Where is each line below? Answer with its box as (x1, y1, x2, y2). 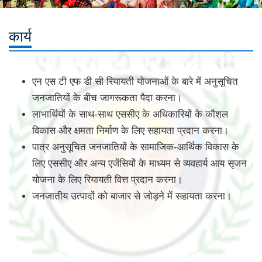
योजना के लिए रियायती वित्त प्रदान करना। (32, 174, 182, 185)
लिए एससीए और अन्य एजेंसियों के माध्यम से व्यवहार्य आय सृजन (32, 157, 247, 169)
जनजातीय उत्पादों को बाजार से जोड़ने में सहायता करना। (32, 190, 232, 202)
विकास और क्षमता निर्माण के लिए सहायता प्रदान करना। (32, 125, 229, 136)
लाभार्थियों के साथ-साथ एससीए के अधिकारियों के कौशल (32, 108, 228, 120)
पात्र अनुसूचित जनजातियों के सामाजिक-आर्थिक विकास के (32, 141, 239, 153)
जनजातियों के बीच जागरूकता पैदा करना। (32, 92, 182, 104)
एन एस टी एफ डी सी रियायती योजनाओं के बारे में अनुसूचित (32, 75, 238, 87)
